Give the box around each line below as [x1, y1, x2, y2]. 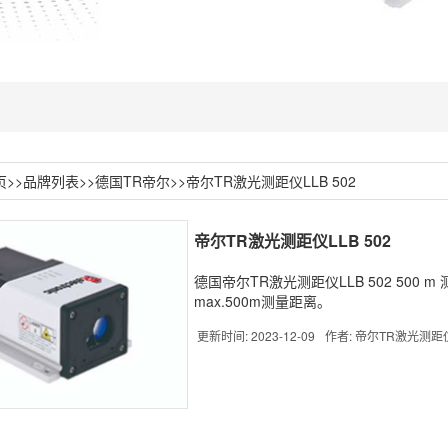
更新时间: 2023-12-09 [197, 327, 315, 345]
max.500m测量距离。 [194, 291, 331, 312]
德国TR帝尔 [95, 170, 170, 191]
